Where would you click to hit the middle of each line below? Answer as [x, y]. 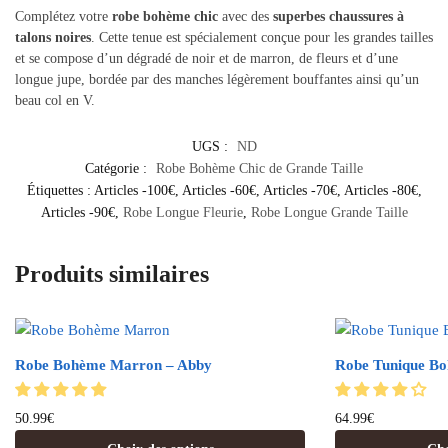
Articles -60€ [218, 191]
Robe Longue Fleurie [182, 213]
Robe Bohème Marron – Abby [113, 365]
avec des [245, 17]
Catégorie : [118, 169]
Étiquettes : [60, 191]
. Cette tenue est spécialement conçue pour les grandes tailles [262, 38]
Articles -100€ [134, 191]
